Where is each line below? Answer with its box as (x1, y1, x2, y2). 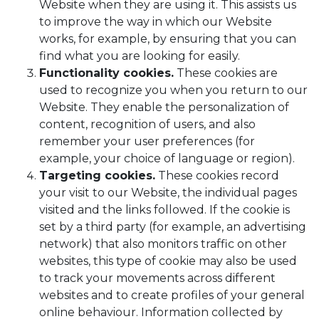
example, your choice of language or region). (39, 152, 295, 165)
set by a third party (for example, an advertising (39, 220, 306, 234)
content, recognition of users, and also (39, 117, 256, 131)
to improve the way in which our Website (39, 15, 272, 28)
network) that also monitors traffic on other (39, 237, 287, 251)
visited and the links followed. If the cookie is (39, 203, 290, 216)
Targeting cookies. (39, 169, 155, 182)
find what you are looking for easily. (39, 49, 240, 63)
